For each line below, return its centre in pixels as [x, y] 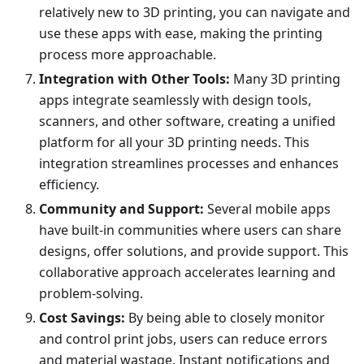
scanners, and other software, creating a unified [187, 121]
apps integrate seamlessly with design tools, [175, 100]
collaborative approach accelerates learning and [187, 272]
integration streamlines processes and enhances [189, 163]
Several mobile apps [267, 208]
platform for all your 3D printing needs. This [174, 142]
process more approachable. [128, 54]
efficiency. [69, 184]
